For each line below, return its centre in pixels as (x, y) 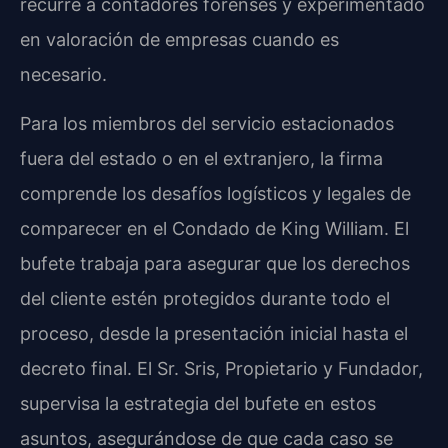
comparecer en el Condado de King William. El (214, 228)
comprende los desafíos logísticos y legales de (215, 193)
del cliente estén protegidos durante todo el (205, 298)
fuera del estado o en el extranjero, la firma (201, 158)
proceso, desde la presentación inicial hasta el (214, 333)
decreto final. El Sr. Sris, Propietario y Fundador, (221, 368)
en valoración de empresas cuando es (179, 39)
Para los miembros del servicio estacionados (207, 123)
